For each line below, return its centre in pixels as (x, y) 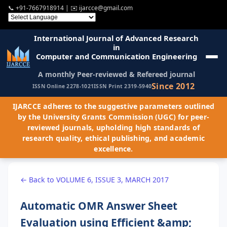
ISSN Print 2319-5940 (123, 86)
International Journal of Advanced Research (117, 38)
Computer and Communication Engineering (116, 56)
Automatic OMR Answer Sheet (99, 205)
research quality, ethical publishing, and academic (113, 138)
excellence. (113, 148)
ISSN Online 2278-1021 (63, 86)
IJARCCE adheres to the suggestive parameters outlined (113, 106)
